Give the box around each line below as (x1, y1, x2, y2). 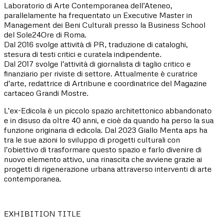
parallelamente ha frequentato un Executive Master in (4, 10, 192, 20)
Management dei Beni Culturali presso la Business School (4, 19, 205, 30)
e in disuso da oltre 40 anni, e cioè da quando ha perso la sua (4, 115, 214, 125)
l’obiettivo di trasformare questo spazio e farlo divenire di (4, 144, 201, 154)
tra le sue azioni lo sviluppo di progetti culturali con (4, 134, 180, 145)
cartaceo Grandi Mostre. (4, 88, 89, 98)
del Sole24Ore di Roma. (4, 29, 87, 39)
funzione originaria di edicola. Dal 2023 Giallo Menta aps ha (4, 125, 207, 135)
